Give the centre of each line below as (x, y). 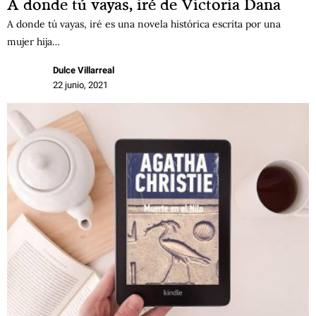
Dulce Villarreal (84, 70)
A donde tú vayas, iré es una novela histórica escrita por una (144, 24)
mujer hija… (34, 41)
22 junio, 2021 (80, 85)
